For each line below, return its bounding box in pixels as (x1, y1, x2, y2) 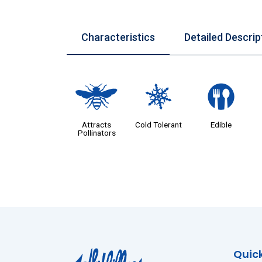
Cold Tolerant (135, 119, 182, 129)
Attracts (82, 119, 112, 129)
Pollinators (77, 127, 116, 137)
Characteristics (81, 30, 155, 43)
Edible (210, 119, 232, 129)
